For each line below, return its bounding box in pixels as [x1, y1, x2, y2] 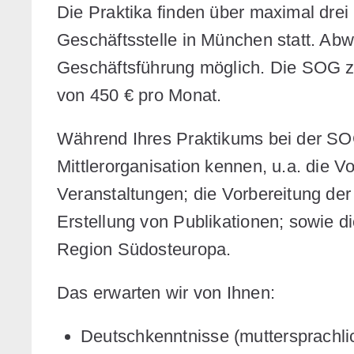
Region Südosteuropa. [57, 239, 236, 259]
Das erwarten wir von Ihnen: [57, 282, 281, 303]
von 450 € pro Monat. [57, 85, 227, 105]
